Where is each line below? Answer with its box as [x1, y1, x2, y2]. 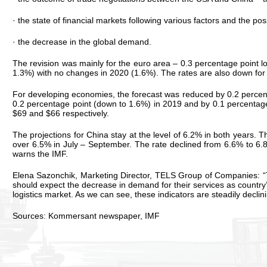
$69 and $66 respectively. [13, 108, 109, 118]
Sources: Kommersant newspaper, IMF [13, 210, 160, 221]
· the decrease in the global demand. [13, 36, 151, 46]
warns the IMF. [13, 148, 68, 159]
